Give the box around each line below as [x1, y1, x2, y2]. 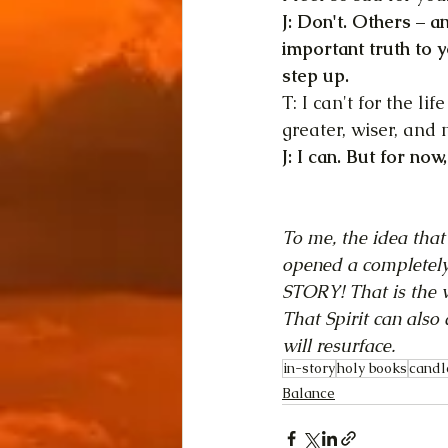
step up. [282, 64, 349, 87]
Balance [282, 384, 335, 402]
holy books [337, 359, 407, 377]
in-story [283, 359, 335, 377]
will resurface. [282, 334, 395, 357]
